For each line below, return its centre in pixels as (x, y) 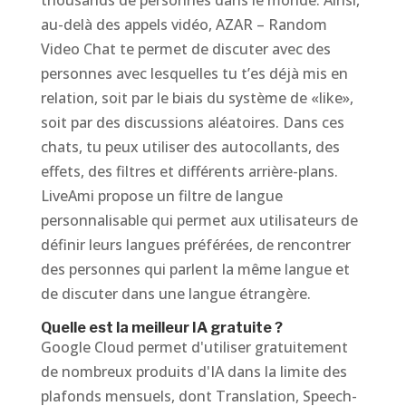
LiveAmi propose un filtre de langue (161, 196)
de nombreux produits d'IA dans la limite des (193, 372)
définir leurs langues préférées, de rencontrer (195, 245)
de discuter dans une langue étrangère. (175, 294)
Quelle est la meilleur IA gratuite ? (161, 328)
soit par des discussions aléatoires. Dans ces (192, 122)
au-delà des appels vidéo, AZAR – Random (184, 24)
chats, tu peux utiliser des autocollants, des (190, 147)
